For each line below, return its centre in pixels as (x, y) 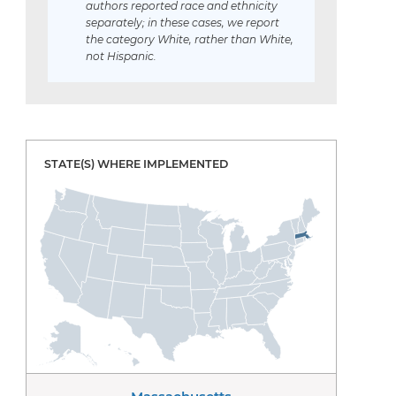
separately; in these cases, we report (183, 22)
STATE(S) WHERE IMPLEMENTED (136, 164)
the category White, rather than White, (190, 39)
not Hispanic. (121, 56)
